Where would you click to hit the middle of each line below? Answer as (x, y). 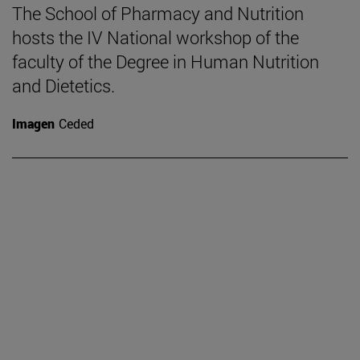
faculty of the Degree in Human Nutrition (166, 61)
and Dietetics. (63, 85)
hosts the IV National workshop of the (155, 37)
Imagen (33, 123)
